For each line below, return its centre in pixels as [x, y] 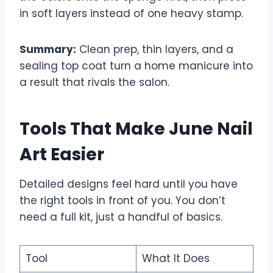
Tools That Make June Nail [136, 129]
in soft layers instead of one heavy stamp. [131, 13]
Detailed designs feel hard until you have [129, 184]
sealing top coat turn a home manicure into [136, 66]
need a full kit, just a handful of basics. [121, 217]
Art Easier [62, 154]
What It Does [175, 258]
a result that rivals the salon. [94, 82]
